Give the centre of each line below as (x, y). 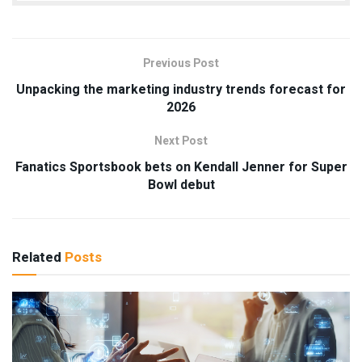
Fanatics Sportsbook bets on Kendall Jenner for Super (181, 168)
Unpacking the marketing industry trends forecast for (181, 90)
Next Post (181, 141)
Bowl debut (181, 185)
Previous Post (181, 64)
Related (37, 258)
